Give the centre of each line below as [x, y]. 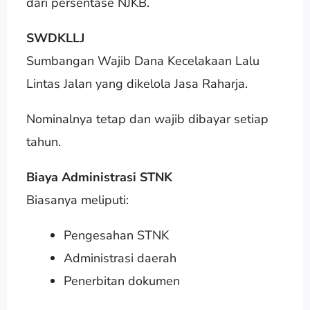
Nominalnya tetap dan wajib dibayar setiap [147, 119]
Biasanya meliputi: [77, 200]
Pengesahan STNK [116, 235]
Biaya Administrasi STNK [99, 177]
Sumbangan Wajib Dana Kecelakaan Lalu [143, 61]
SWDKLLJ [55, 38]
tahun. [43, 142]
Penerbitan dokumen [121, 281]
